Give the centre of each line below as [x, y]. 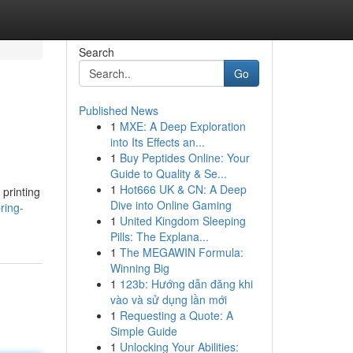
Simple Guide [143, 331]
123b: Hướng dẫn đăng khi [186, 284]
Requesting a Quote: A [176, 315]
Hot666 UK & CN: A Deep [183, 189]
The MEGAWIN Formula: [181, 252]
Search [96, 52]
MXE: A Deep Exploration [182, 126]
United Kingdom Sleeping [182, 221]
